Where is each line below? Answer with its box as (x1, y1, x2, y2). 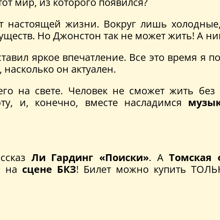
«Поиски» (99, 150, 149, 164)
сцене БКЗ (22, 162, 76, 176)
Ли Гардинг (31, 150, 94, 164)
